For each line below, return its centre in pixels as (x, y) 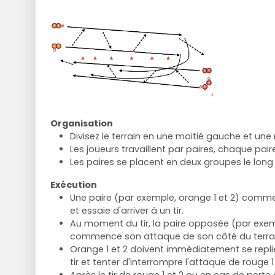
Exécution (73, 184)
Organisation (81, 123)
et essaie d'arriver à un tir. (126, 210)
